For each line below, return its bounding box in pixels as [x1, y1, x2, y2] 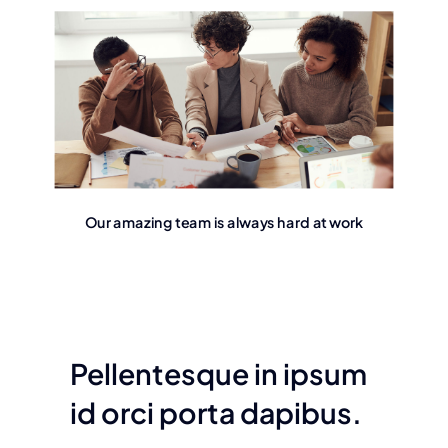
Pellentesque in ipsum [69, 354, 367, 391]
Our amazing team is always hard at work [84, 214, 364, 233]
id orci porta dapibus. [69, 393, 362, 430]
